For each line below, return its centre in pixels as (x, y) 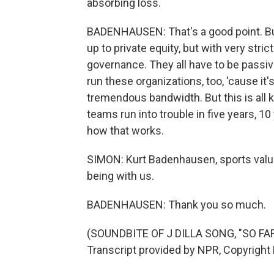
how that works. (125, 131)
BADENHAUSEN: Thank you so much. (176, 205)
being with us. (120, 176)
